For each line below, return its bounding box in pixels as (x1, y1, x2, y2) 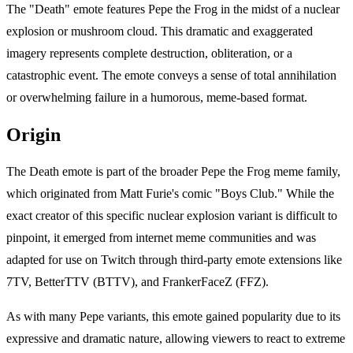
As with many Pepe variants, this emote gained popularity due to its (6, 310, 340, 324)
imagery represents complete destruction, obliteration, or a (6, 46, 292, 60)
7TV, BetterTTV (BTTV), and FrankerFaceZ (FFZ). (6, 275, 269, 289)
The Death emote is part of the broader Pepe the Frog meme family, (6, 165, 340, 179)
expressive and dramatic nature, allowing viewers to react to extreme (6, 332, 345, 346)
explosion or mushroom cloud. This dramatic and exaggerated (6, 24, 313, 38)
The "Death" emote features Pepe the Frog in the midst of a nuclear (6, 2, 340, 16)
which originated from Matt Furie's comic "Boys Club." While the (6, 187, 334, 201)
